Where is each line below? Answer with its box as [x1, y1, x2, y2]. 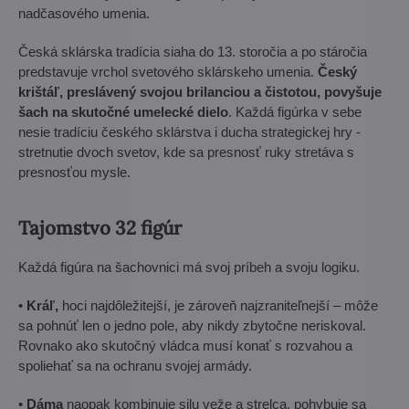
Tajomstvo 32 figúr [18, 215, 182, 240]
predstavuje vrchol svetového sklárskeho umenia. [18, 63, 318, 79]
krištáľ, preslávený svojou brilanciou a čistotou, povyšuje [18, 83, 382, 100]
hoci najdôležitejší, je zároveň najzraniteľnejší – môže [58, 297, 378, 313]
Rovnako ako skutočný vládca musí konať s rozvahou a [18, 337, 352, 353]
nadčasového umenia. [18, 5, 150, 21]
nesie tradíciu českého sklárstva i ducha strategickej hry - [18, 123, 361, 140]
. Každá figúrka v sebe [228, 103, 362, 120]
